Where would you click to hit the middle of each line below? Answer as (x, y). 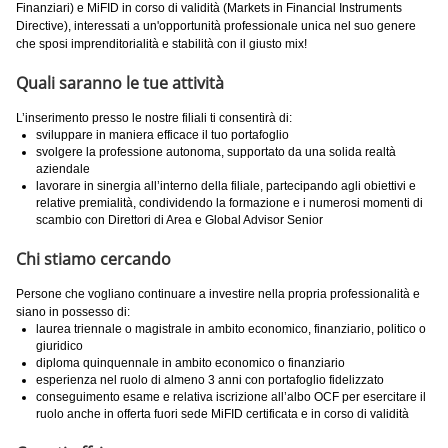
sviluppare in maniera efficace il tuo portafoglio (162, 135)
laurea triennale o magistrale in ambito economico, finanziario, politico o (231, 329)
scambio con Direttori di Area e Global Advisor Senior (179, 220)
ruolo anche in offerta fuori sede (123, 414)
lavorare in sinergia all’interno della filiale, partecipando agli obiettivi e (226, 186)
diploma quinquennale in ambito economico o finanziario (190, 363)
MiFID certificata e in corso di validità (311, 414)
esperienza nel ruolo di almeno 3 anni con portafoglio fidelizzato (210, 380)
